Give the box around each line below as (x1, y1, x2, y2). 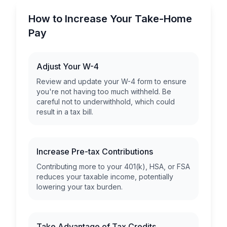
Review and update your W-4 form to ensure (36, 77, 186, 86)
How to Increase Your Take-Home (28, 13, 192, 25)
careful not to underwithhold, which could (36, 97, 175, 106)
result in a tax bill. (36, 107, 93, 116)
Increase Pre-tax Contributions (36, 146, 153, 157)
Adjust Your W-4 (36, 61, 99, 71)
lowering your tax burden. (36, 182, 123, 191)
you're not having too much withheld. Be (36, 87, 171, 96)
